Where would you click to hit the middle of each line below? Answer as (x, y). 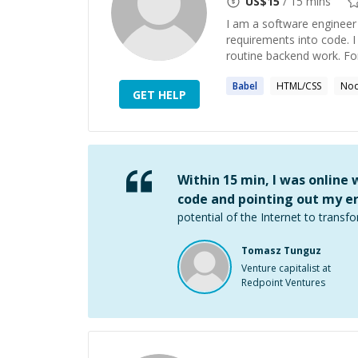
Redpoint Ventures (283, 282)
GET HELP (159, 94)
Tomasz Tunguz (281, 251)
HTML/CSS (299, 86)
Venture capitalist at (286, 268)
